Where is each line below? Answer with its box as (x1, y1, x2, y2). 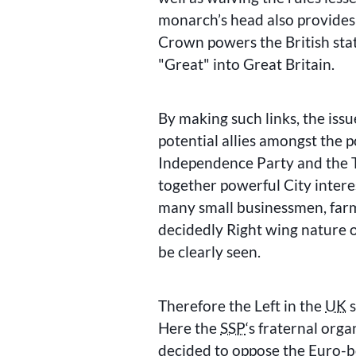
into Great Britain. (210, 55, 335, 73)
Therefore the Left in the (158, 296, 326, 315)
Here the (158, 319, 221, 337)
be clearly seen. (158, 242, 261, 261)
